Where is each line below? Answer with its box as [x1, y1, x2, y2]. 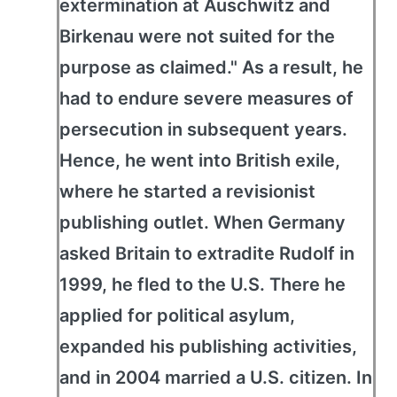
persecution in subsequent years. [59, 119, 347, 140]
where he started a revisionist [59, 181, 315, 202]
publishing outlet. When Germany [59, 212, 346, 233]
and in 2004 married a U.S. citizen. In [59, 367, 372, 388]
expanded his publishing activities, [59, 336, 357, 357]
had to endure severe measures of [59, 88, 354, 109]
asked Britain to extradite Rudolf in [59, 243, 354, 264]
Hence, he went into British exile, [59, 150, 340, 171]
